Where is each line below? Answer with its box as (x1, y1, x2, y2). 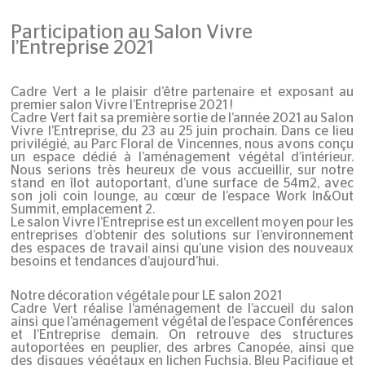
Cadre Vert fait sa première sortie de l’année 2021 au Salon (11, 111, 354, 125)
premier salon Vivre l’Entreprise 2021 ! (11, 98, 234, 112)
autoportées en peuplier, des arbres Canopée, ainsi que (11, 341, 354, 355)
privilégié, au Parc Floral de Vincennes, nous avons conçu (11, 137, 354, 151)
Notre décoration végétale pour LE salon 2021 (11, 289, 283, 303)
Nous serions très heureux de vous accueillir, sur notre (11, 163, 354, 177)
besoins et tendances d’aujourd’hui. (11, 254, 219, 268)
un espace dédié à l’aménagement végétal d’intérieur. (11, 150, 354, 164)
